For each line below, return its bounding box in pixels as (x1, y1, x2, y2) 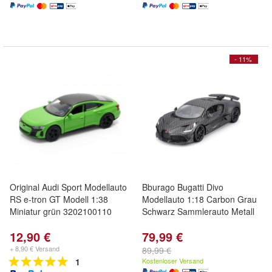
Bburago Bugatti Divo (142, 181, 223, 193)
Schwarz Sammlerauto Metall (142, 205, 254, 217)
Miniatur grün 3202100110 (10, 205, 112, 217)
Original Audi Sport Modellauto (10, 181, 127, 193)
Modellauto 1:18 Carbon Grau (142, 193, 257, 205)
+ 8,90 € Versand (10, 243, 59, 253)
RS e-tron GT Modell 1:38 (10, 193, 108, 205)
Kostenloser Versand (142, 256, 203, 265)
